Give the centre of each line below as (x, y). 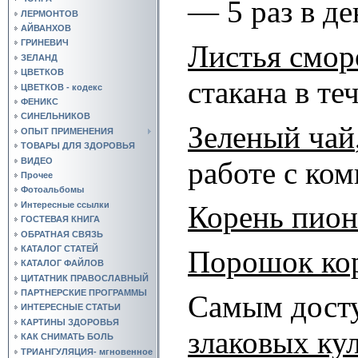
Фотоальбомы (52, 190)
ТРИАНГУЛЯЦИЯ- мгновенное (87, 351)
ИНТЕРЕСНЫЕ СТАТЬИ (71, 307)
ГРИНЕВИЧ (45, 43)
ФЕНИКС (40, 101)
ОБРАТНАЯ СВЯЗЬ (62, 234)
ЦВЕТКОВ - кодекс (62, 87)
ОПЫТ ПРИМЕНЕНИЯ (67, 131)
